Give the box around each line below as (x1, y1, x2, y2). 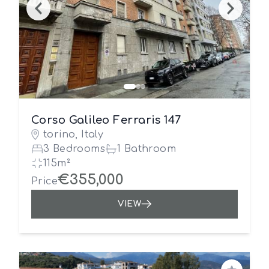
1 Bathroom (117, 144, 176, 154)
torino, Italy (43, 129, 104, 140)
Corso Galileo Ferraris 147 (31, 114, 181, 126)
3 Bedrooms (43, 144, 105, 154)
